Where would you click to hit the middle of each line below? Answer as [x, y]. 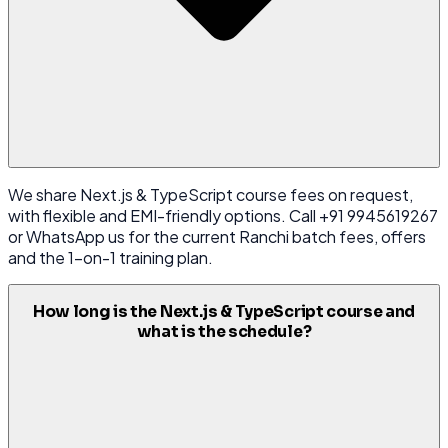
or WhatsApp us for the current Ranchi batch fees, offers [217, 236]
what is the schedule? [224, 332]
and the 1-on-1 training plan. [110, 257]
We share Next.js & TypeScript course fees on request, [210, 194]
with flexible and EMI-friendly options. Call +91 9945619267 [223, 215]
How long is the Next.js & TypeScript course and [224, 312]
